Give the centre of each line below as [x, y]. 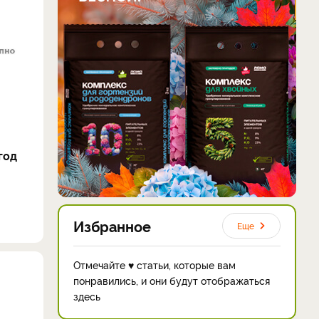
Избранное [112, 226]
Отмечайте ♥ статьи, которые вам [155, 265]
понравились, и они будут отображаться [172, 280]
